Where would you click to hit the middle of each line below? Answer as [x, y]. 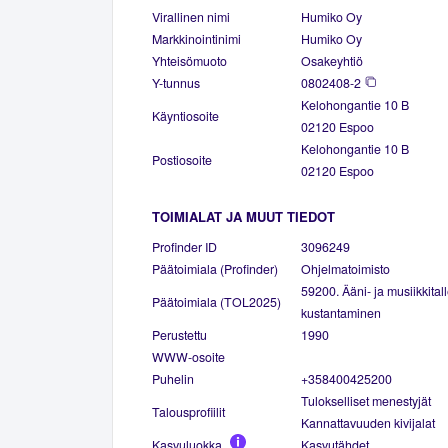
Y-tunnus [176, 82]
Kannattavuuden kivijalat [368, 422]
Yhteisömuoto [189, 60]
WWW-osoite [188, 356]
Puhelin [173, 378]
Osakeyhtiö [332, 60]
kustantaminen [341, 312]
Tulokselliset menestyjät [366, 400]
